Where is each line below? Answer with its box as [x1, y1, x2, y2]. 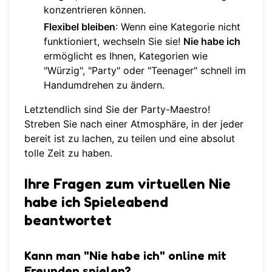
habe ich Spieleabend [24, 192, 168, 211]
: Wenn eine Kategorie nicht [115, 20, 240, 33]
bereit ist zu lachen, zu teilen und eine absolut [24, 132, 235, 144]
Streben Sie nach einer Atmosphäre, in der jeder [24, 117, 243, 130]
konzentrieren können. [44, 3, 146, 16]
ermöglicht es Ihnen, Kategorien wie [44, 49, 208, 62]
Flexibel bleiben [44, 20, 115, 33]
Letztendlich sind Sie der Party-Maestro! [24, 103, 210, 115]
